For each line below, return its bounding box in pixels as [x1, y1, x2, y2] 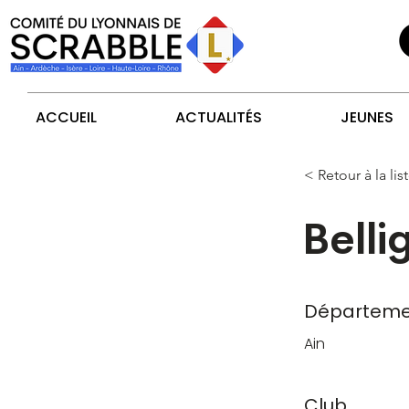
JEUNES [341, 107, 393, 128]
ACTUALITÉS [175, 107, 262, 128]
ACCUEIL [36, 107, 97, 128]
